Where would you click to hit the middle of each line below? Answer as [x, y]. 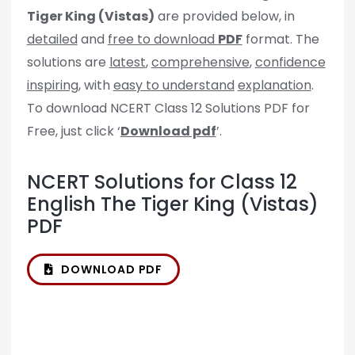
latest [127, 63]
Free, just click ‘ [73, 132]
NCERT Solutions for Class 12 [162, 182]
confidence [290, 63]
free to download [162, 40]
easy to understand [174, 86]
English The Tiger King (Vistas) [172, 204]
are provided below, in [224, 17]
